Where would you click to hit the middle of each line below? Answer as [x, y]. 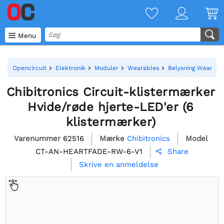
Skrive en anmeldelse [118, 165]
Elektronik [70, 68]
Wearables [143, 68]
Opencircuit [29, 68]
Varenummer [37, 138]
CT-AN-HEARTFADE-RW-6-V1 [89, 151]
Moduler [106, 68]
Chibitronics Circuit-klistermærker [111, 92]
